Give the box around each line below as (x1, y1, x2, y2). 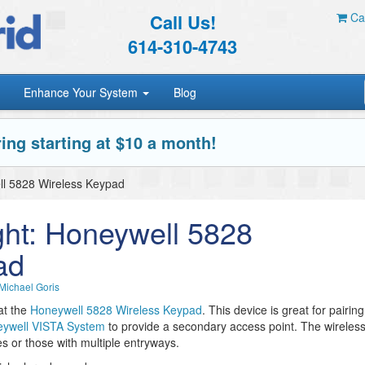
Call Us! (149, 9, 216, 35)
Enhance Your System (24, 84, 142, 100)
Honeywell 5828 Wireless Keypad (30, 301, 202, 318)
